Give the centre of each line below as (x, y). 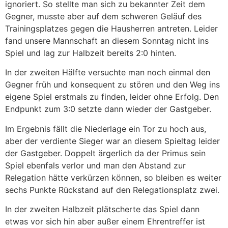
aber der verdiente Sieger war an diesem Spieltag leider (112, 141)
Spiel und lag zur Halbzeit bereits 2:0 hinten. (91, 53)
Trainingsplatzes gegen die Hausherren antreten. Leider (111, 28)
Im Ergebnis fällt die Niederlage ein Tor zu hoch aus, (106, 129)
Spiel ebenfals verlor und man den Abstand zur (95, 165)
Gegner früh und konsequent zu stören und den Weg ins (112, 85)
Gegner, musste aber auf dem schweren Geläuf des (103, 16)
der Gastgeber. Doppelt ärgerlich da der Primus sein (105, 153)
